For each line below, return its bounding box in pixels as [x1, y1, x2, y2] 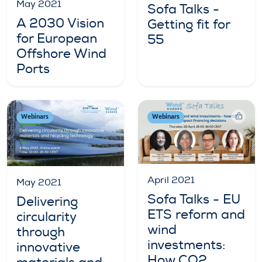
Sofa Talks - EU [147, 191, 240, 208]
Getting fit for [147, 16, 230, 33]
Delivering [16, 193, 78, 210]
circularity [16, 208, 76, 225]
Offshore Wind [16, 46, 106, 63]
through [16, 223, 65, 240]
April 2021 [147, 174, 195, 186]
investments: [147, 236, 225, 253]
